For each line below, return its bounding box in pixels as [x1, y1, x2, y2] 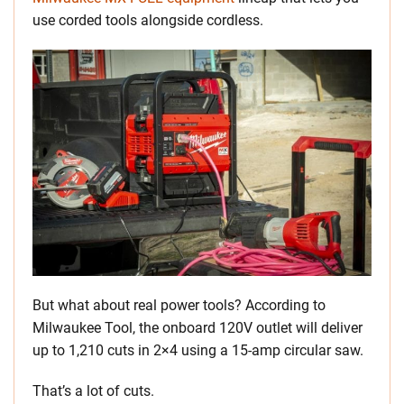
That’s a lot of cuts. [32, 382, 154, 400]
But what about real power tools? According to [32, 297, 326, 315]
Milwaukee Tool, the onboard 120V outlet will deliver [32, 319, 363, 337]
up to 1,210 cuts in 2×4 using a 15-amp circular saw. [32, 342, 363, 360]
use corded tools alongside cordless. [32, 12, 263, 30]
